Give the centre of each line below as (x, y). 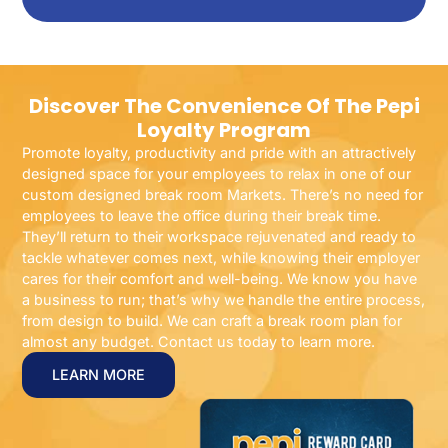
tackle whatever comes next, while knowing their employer (221, 257)
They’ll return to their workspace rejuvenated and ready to (219, 236)
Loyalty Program (224, 129)
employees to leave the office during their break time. (202, 215)
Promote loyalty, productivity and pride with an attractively (219, 152)
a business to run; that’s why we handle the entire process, (224, 299)
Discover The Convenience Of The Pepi (224, 105)
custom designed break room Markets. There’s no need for (223, 194)
